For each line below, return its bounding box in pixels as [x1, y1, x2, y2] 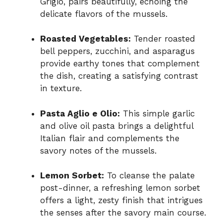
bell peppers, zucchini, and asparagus [40, 46, 195, 56]
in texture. [40, 83, 82, 94]
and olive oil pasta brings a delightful [40, 120, 193, 131]
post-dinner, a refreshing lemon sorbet [40, 183, 200, 193]
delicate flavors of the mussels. [40, 8, 167, 19]
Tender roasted [131, 34, 195, 44]
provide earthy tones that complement [40, 58, 200, 69]
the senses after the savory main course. [40, 208, 206, 218]
